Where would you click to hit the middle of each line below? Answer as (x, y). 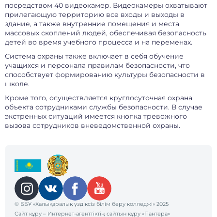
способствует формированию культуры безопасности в (105, 75)
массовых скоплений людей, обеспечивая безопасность (106, 33)
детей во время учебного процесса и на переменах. (99, 42)
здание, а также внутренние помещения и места (92, 24)
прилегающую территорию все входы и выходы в (95, 15)
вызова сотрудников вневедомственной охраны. (93, 125)
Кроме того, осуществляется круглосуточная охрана (99, 98)
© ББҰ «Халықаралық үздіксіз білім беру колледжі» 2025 (92, 204)
